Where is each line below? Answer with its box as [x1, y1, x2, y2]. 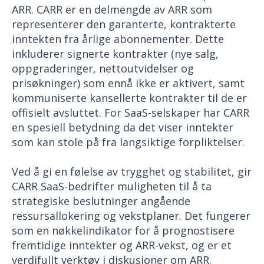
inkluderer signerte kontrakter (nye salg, [12, 46, 219, 61]
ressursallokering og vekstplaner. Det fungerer [12, 208, 250, 223]
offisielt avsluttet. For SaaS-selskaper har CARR [12, 105, 249, 120]
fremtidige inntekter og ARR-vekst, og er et [12, 237, 232, 252]
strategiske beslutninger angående [12, 193, 190, 208]
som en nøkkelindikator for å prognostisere [12, 223, 235, 237]
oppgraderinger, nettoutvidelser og [12, 61, 194, 75]
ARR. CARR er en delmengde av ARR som [12, 2, 212, 16]
